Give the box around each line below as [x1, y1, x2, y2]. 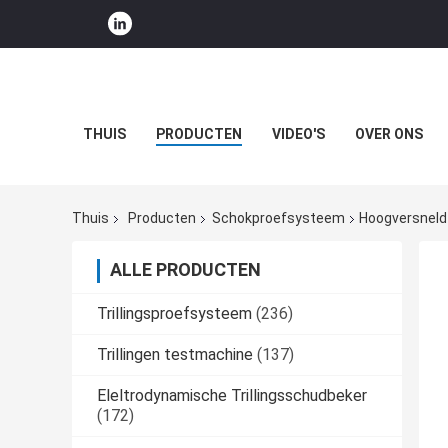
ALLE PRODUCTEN [110, 259, 261, 281]
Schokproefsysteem [212, 210, 345, 227]
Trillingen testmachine [97, 345, 253, 365]
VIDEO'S [271, 126, 325, 142]
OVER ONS [354, 126, 423, 142]
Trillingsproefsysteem [97, 304, 252, 324]
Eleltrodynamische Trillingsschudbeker [97, 386, 367, 406]
